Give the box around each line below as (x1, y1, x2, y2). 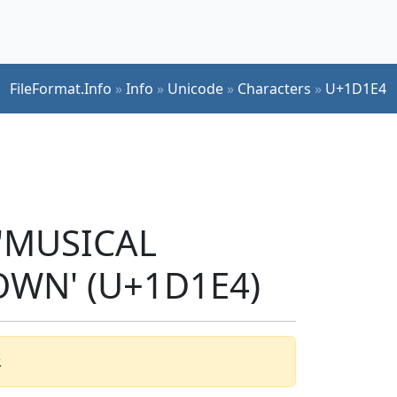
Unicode (167, 78, 223, 98)
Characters (237, 78, 311, 98)
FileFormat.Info (10, 78, 112, 98)
